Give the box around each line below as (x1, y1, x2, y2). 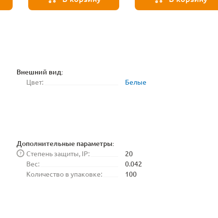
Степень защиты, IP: (26, 149, 90, 158)
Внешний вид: (17, 67, 63, 76)
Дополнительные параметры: (17, 139, 114, 148)
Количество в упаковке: (26, 169, 102, 178)
